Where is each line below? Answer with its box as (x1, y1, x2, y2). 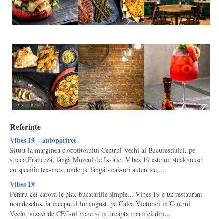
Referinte (10, 121, 41, 132)
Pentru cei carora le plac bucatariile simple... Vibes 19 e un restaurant (10, 189, 202, 199)
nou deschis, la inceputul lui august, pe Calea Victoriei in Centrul (10, 199, 190, 209)
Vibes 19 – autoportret (10, 135, 76, 146)
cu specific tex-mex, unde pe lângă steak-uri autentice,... (10, 165, 165, 175)
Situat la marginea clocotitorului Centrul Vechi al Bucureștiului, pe (10, 145, 195, 155)
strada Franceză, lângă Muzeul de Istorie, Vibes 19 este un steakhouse (10, 155, 202, 165)
